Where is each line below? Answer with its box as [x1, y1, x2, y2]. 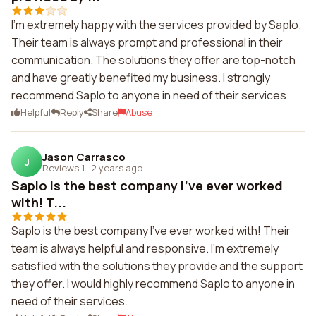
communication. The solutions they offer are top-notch [11, 52, 296, 68]
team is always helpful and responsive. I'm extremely [11, 241, 279, 256]
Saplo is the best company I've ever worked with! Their [11, 223, 291, 238]
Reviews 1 [42, 161, 85, 174]
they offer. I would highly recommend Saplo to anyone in [11, 276, 295, 291]
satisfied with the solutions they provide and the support [11, 258, 303, 274]
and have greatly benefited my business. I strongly [11, 70, 270, 85]
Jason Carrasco [42, 149, 126, 164]
